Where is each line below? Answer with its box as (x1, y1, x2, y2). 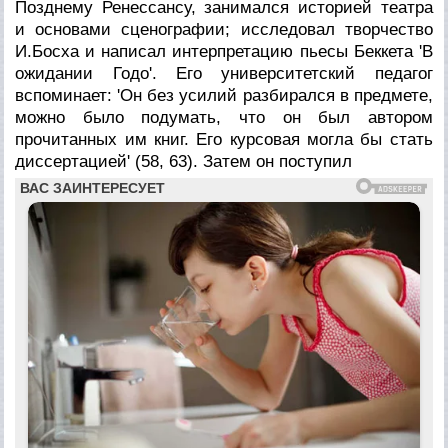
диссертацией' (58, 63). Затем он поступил (15, 151, 353, 171)
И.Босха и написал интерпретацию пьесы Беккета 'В (15, 41, 433, 61)
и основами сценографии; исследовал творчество (15, 19, 433, 39)
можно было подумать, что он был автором (15, 107, 433, 127)
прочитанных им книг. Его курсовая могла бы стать (15, 129, 433, 149)
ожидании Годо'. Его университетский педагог (15, 63, 433, 83)
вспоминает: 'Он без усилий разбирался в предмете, (15, 85, 433, 105)
